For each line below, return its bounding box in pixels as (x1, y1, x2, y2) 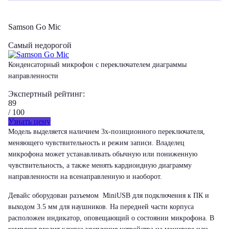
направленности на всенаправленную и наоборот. (8, 173, 162, 180)
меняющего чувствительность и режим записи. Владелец (8, 139, 185, 147)
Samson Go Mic (8, 22, 61, 31)
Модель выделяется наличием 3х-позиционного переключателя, (8, 128, 205, 135)
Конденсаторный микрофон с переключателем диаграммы (8, 61, 187, 68)
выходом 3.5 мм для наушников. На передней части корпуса (8, 203, 194, 211)
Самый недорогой (8, 41, 72, 50)
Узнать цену (8, 117, 51, 126)
